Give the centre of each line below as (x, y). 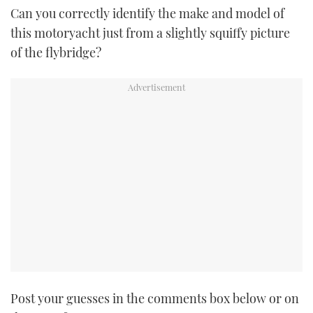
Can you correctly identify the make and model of (147, 13)
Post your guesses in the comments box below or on (155, 298)
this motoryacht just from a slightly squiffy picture (150, 32)
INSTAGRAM (156, 49)
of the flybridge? (56, 52)
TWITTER (156, 14)
